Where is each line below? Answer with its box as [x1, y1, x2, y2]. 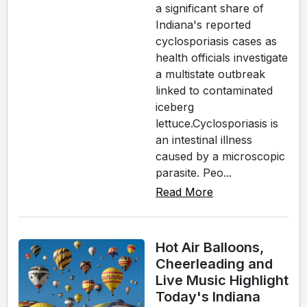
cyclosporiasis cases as [156, 34, 277, 49]
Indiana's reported [156, 18, 251, 32]
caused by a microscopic [156, 149, 285, 164]
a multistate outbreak [156, 67, 265, 82]
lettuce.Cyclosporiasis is [156, 116, 278, 131]
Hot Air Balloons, [156, 239, 264, 256]
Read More [156, 185, 213, 199]
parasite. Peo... [156, 166, 232, 180]
